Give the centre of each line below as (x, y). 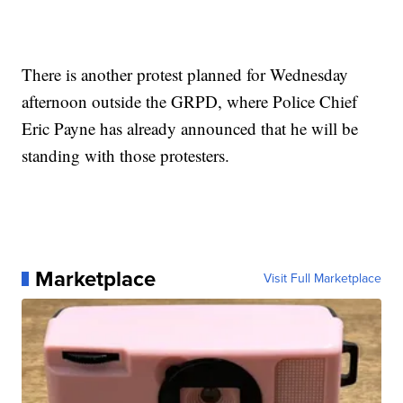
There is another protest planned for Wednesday (185, 75)
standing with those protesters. (126, 156)
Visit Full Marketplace (322, 279)
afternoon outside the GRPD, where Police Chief (190, 102)
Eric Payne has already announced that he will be (190, 129)
